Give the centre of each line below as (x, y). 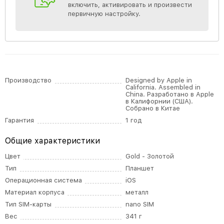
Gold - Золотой (150, 156)
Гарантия (19, 120)
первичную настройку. (104, 14)
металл (137, 192)
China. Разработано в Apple (170, 94)
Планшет (140, 168)
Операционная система (43, 180)
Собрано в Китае (153, 108)
